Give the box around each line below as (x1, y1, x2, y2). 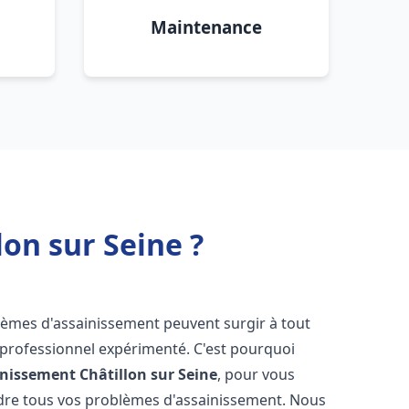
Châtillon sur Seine (79, 364, 218, 384)
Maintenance (151, 16, 262, 38)
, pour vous (217, 364, 296, 384)
